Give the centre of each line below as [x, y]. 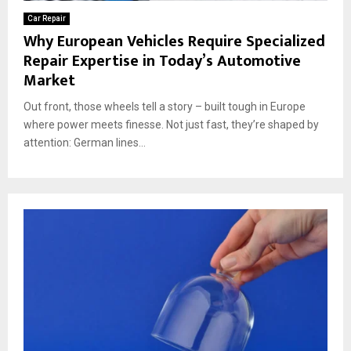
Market [49, 80]
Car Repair [47, 18]
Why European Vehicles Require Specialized [174, 41]
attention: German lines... [85, 142]
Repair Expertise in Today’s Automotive [162, 61]
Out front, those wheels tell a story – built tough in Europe [165, 106]
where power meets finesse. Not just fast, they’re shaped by [171, 124]
